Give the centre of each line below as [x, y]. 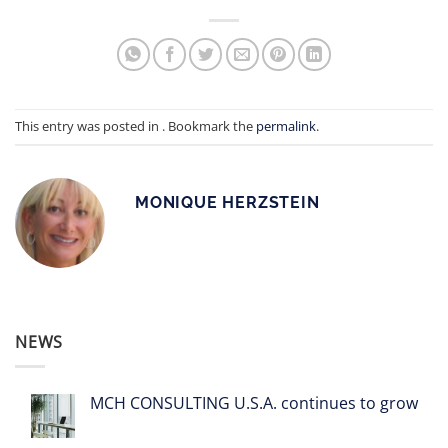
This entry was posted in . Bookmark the [135, 125]
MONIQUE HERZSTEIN [227, 202]
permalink [286, 125]
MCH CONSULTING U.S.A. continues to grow [254, 403]
